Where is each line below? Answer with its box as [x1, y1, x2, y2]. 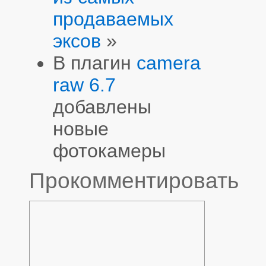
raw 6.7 [53, 74, 116, 96]
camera [137, 52, 201, 74]
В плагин [53, 52, 137, 74]
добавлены [53, 96, 151, 118]
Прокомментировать [29, 169, 239, 194]
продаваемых [53, 8, 173, 30]
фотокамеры [53, 140, 166, 161]
